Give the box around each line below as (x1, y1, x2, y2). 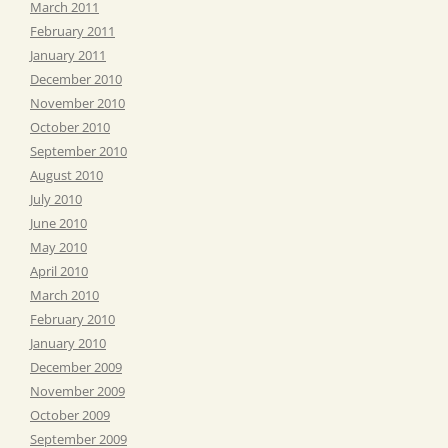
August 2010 (30, 165, 103, 184)
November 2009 (30, 381, 125, 400)
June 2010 (30, 213, 87, 232)
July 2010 (30, 189, 82, 208)
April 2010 (30, 261, 88, 280)
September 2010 (30, 141, 127, 160)
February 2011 (30, 21, 115, 40)
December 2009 (30, 357, 122, 376)
